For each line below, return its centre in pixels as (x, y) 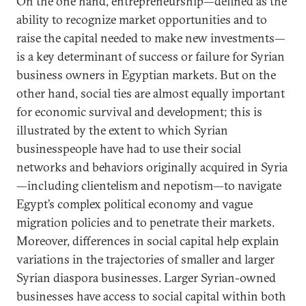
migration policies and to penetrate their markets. (145, 222)
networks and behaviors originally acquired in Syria (152, 167)
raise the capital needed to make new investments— (151, 38)
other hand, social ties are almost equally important (151, 93)
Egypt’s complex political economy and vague (135, 204)
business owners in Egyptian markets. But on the (146, 74)
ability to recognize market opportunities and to (142, 19)
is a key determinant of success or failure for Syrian (151, 56)
